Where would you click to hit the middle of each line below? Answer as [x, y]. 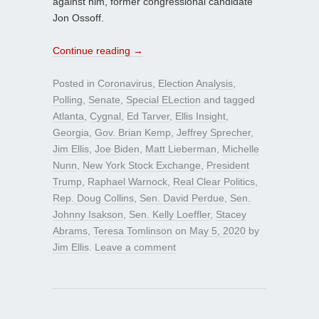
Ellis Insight [200, 116]
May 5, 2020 [218, 231]
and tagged [228, 100]
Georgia [71, 133]
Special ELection [163, 100]
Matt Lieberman [181, 149]
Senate [104, 100]
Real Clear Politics [214, 182]
